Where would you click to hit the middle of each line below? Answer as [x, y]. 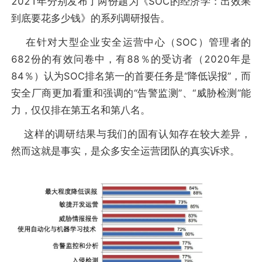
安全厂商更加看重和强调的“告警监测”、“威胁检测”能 [131, 93]
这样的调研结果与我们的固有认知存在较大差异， [131, 134]
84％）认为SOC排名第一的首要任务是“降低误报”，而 [131, 76]
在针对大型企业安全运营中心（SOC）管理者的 [131, 42]
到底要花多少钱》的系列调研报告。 [90, 18]
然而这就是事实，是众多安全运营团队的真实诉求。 [125, 151]
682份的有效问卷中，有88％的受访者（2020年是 [131, 59]
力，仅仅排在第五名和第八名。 [80, 110]
